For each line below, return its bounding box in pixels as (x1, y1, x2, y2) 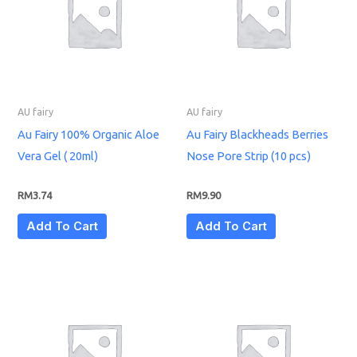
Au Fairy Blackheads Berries (186, 127, 328, 141)
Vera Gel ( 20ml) (18, 148, 99, 163)
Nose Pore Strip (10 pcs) (186, 148, 311, 163)
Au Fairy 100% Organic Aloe (18, 127, 160, 141)
